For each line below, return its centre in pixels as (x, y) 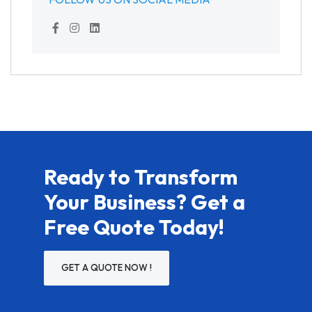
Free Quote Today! (134, 227)
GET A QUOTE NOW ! (107, 268)
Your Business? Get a (145, 202)
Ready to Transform (141, 177)
